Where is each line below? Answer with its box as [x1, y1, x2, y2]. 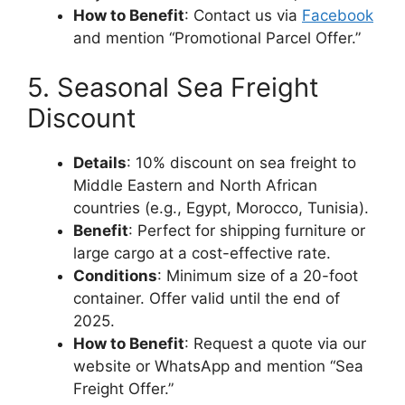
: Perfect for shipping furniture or [128, 221, 365, 240]
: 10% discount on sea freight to [127, 154, 356, 172]
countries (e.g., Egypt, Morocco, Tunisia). [73, 199, 369, 217]
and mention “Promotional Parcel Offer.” [73, 28, 361, 47]
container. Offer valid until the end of [73, 289, 340, 307]
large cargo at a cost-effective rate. [73, 244, 331, 262]
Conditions [73, 267, 157, 285]
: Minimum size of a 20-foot [157, 267, 358, 285]
